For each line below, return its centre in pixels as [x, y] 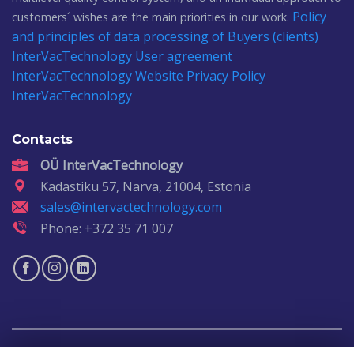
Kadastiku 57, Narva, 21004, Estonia [146, 186]
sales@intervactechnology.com [131, 207]
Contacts [42, 140]
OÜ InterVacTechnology [111, 166]
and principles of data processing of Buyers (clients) [165, 37]
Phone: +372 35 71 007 [107, 228]
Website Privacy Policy [200, 76]
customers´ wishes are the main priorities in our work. [152, 17]
